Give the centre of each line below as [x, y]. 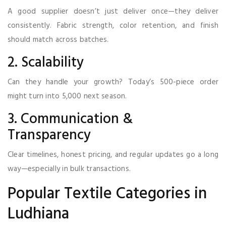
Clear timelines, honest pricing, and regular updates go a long [113, 155]
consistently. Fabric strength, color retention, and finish [113, 25]
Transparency [49, 135]
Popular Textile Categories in [107, 194]
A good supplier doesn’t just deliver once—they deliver [113, 11]
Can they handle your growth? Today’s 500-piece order [113, 82]
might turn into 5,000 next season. [67, 96]
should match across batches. [58, 40]
